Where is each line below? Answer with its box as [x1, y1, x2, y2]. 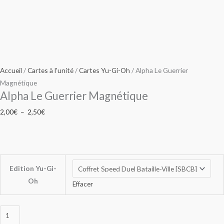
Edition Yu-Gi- [9, 164, 56, 173]
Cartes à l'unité [27, 66, 73, 75]
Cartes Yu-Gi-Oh [79, 66, 130, 75]
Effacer [72, 179, 93, 188]
